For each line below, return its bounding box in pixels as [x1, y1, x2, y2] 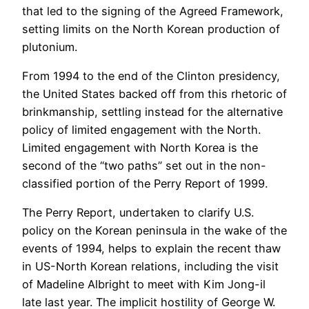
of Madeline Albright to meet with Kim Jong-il [22, 277, 266, 292]
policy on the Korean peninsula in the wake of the [22, 223, 287, 238]
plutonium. [22, 39, 77, 54]
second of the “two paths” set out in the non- [22, 158, 266, 172]
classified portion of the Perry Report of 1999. [22, 176, 268, 190]
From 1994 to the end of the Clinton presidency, [22, 68, 280, 83]
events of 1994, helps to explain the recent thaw [22, 241, 281, 256]
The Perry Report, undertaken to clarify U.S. [22, 206, 254, 220]
